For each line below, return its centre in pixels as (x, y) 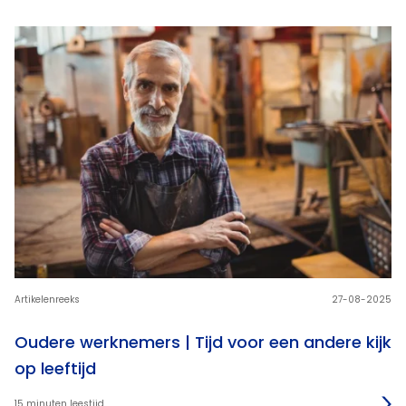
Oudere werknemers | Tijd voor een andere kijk (203, 343)
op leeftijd (55, 369)
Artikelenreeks (47, 300)
